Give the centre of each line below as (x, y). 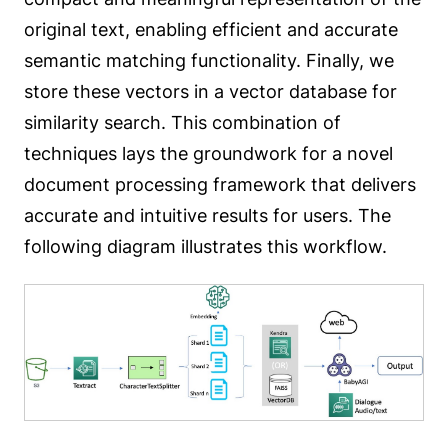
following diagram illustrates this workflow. (205, 246)
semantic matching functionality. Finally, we (209, 60)
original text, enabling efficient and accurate (211, 29)
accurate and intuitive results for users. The (207, 215)
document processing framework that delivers (220, 184)
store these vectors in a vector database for (210, 91)
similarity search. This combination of (182, 122)
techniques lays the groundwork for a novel (208, 153)
